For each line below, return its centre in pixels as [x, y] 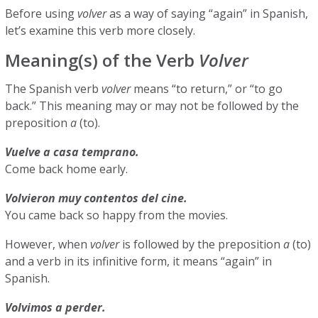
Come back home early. [68, 169]
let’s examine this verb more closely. [102, 31]
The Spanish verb [54, 89]
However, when [48, 244]
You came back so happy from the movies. [118, 215]
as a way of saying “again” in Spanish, [208, 13]
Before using [40, 13]
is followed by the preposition [202, 244]
